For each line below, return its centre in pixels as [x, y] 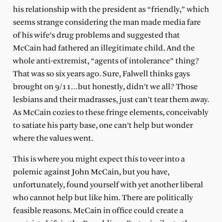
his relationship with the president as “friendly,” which [111, 9]
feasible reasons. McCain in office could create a [98, 211]
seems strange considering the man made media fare [107, 22]
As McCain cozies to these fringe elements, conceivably [110, 112]
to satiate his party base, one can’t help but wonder [103, 125]
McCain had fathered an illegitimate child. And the [104, 48]
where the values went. [53, 138]
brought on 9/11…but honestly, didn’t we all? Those [105, 87]
